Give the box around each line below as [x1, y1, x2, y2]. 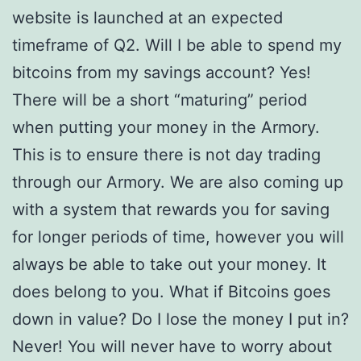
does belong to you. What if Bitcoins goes [12, 282, 330, 301]
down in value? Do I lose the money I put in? [12, 309, 349, 329]
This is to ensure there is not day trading [12, 145, 321, 164]
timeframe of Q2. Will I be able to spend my [12, 35, 342, 55]
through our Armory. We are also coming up [12, 172, 343, 192]
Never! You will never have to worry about [12, 337, 332, 356]
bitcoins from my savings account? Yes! [12, 63, 311, 82]
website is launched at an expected [12, 8, 283, 27]
